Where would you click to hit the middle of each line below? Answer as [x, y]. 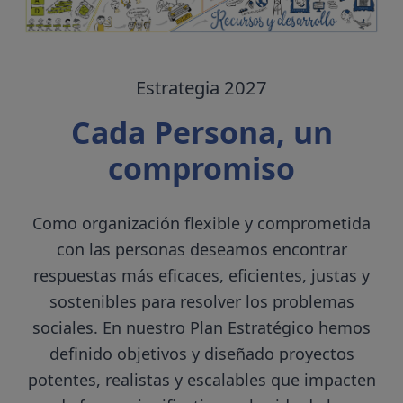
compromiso [201, 168]
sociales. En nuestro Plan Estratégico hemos [201, 327]
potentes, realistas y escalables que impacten [201, 379]
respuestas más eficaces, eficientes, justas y [201, 275]
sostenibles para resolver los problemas [201, 301]
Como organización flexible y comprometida [201, 223]
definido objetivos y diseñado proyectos [201, 353]
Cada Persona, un [201, 132]
